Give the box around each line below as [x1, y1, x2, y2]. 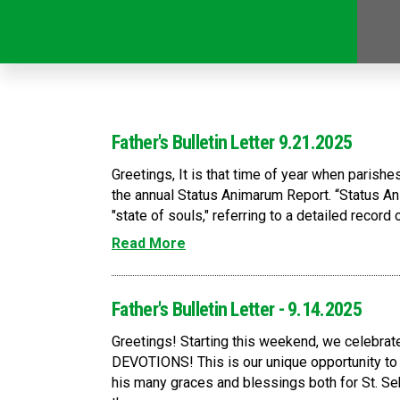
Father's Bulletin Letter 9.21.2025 [112, 131, 353, 154]
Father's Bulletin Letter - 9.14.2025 [112, 298, 362, 321]
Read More [112, 235, 186, 252]
